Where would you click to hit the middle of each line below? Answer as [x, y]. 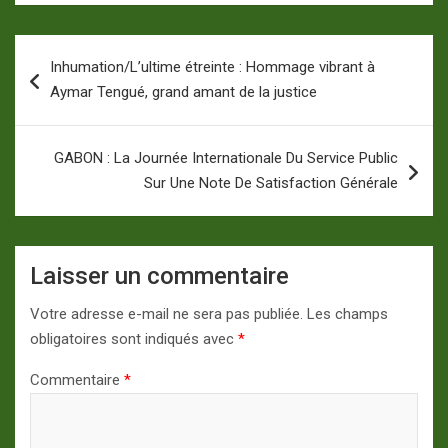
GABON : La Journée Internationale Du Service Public [226, 158]
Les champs [347, 314]
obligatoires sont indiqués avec [134, 339]
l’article [57, 114]
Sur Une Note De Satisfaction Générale [271, 183]
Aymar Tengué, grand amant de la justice [183, 92]
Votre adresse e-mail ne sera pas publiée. [166, 314]
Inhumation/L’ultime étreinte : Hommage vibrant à [212, 67]
